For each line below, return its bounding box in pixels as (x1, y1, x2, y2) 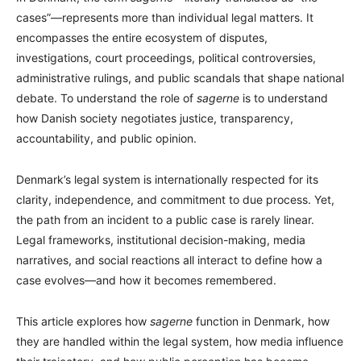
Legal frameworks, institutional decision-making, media (16, 233, 305, 247)
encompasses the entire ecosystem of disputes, (16, 31, 268, 45)
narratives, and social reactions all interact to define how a (16, 253, 322, 268)
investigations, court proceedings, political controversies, (16, 51, 316, 65)
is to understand (239, 91, 328, 106)
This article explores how (16, 314, 150, 329)
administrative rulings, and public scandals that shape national (16, 71, 344, 85)
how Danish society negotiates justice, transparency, (16, 111, 293, 126)
